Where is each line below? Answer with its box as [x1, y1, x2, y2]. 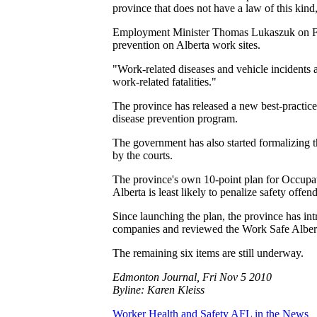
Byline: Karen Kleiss [113, 283, 204, 296]
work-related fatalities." [113, 75, 217, 88]
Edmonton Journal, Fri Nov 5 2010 [113, 270, 272, 283]
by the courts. [113, 149, 173, 161]
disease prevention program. [113, 112, 238, 125]
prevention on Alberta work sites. [113, 38, 260, 51]
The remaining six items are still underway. [113, 246, 304, 259]
